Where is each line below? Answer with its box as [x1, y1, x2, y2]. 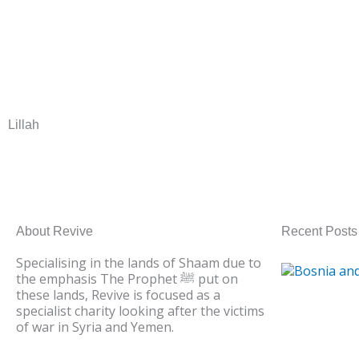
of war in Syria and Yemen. [16, 317, 174, 336]
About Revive [16, 224, 93, 238]
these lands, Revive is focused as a [16, 285, 220, 304]
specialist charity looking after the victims [16, 301, 264, 320]
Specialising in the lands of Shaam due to [16, 253, 261, 272]
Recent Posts [281, 224, 357, 238]
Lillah [8, 117, 39, 131]
